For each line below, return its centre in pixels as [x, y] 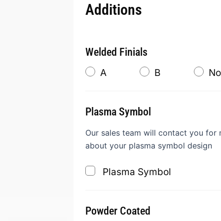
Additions [114, 10]
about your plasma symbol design [149, 146]
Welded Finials [116, 52]
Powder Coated [118, 211]
